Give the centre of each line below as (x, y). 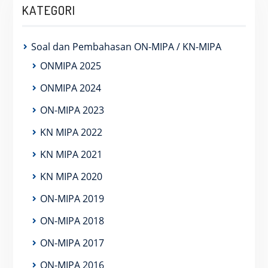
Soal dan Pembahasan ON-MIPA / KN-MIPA (126, 47)
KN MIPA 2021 (71, 154)
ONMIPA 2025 (70, 66)
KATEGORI (48, 10)
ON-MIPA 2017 (72, 243)
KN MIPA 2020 (71, 176)
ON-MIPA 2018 (72, 221)
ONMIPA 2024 (70, 88)
